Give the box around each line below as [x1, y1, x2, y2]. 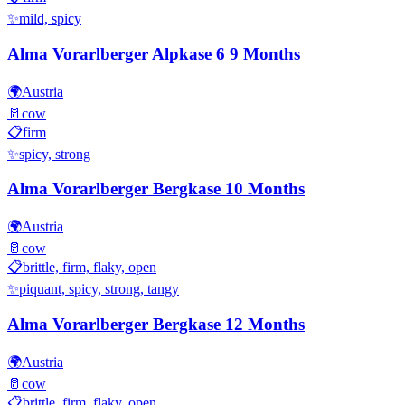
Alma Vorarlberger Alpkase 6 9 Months [7, 44, 300, 64]
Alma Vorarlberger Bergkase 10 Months [7, 179, 305, 199]
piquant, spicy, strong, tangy [19, 281, 179, 297]
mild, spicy [19, 11, 81, 27]
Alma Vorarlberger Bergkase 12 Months [7, 314, 305, 334]
